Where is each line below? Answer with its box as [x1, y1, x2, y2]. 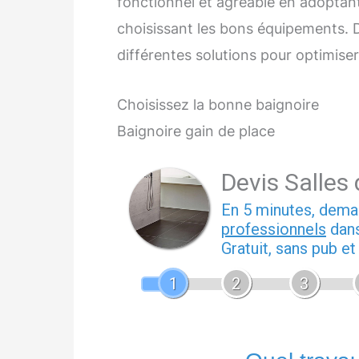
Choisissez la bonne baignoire [117, 96, 319, 114]
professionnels [221, 220, 326, 240]
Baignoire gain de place [117, 123, 275, 140]
